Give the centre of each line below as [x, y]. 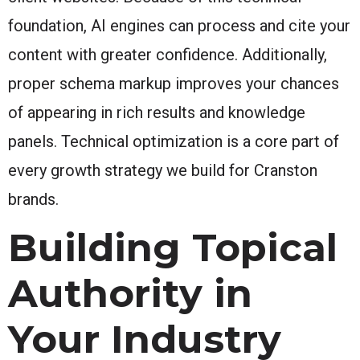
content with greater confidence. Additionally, [168, 54]
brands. [33, 199]
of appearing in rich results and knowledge [157, 112]
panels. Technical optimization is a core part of [174, 141]
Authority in [130, 293]
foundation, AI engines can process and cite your [179, 25]
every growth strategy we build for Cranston [163, 170]
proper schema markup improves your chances [174, 83]
